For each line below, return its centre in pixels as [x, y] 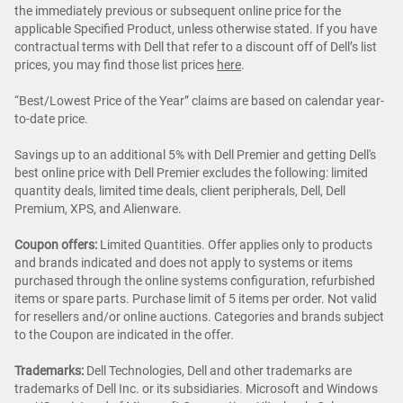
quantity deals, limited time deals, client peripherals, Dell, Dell [180, 190]
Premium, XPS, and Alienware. [98, 208]
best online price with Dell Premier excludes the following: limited [191, 172]
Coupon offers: [56, 244]
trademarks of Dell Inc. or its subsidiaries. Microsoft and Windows [196, 388]
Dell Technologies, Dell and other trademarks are [218, 370]
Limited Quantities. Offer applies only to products [235, 244]
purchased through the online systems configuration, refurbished [195, 280]
